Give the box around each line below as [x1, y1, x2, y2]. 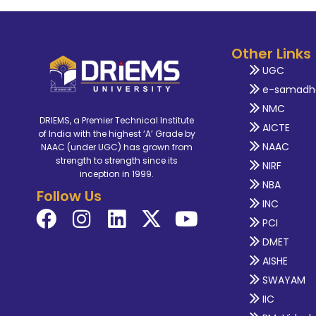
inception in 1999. [79, 167, 154, 180]
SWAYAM [262, 272, 305, 287]
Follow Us [37, 186, 102, 206]
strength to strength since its [55, 154, 178, 166]
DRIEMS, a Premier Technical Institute [39, 114, 194, 126]
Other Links [231, 43, 312, 63]
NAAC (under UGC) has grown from [40, 140, 193, 153]
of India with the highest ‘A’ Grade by [37, 127, 195, 140]
